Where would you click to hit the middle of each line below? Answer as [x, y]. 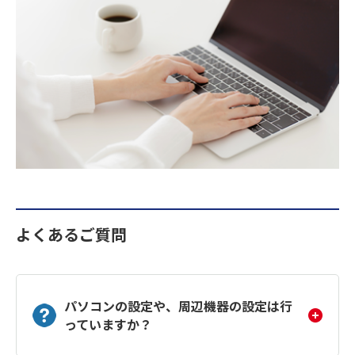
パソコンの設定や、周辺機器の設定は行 [178, 306]
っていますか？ [108, 324]
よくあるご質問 [71, 235]
